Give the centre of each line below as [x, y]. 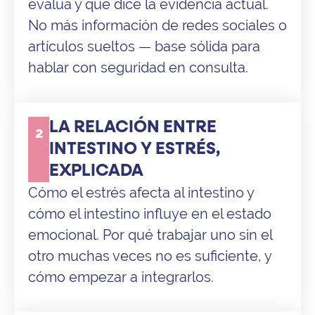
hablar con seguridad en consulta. [138, 68]
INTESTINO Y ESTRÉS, [134, 149]
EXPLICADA [96, 171]
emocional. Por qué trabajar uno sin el [150, 234]
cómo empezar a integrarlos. [121, 277]
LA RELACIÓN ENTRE [133, 127]
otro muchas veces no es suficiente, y [150, 256]
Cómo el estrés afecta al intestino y [141, 192]
